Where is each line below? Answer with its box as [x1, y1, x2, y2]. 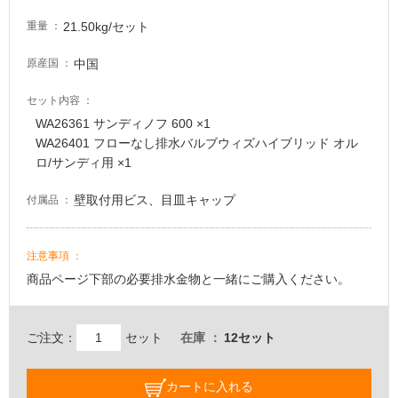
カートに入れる [166, 378, 253, 394]
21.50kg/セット [63, 19, 150, 34]
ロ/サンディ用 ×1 [36, 155, 131, 171]
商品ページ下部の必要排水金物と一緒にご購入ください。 [27, 271, 350, 286]
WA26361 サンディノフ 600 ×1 [36, 116, 211, 131]
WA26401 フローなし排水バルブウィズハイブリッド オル [36, 136, 358, 151]
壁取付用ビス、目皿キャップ [74, 193, 236, 208]
